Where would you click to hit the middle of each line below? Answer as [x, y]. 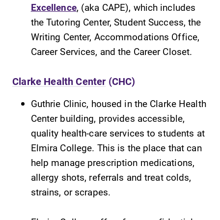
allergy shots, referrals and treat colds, [111, 177]
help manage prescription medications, [113, 162]
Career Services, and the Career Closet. [111, 51]
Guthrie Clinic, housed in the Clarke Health [118, 103]
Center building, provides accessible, [108, 118]
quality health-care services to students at [118, 133]
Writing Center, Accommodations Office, [115, 36]
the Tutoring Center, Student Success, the [116, 22]
